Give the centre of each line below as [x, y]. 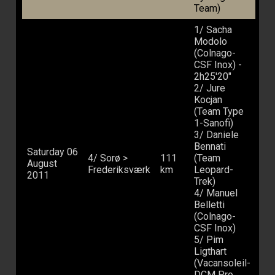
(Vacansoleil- [222, 263]
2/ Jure [210, 88]
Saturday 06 [52, 152]
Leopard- [214, 170]
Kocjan [208, 100]
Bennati [210, 147]
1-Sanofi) [214, 123]
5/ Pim [209, 240]
